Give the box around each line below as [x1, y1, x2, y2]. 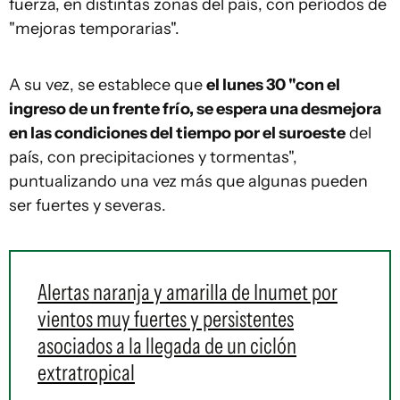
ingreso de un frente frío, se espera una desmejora [9, 98, 381, 119]
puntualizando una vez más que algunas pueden [9, 171, 368, 191]
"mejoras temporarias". [9, 18, 179, 38]
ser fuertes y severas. [9, 195, 166, 215]
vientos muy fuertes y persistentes [37, 304, 294, 332]
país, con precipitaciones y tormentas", [9, 146, 297, 167]
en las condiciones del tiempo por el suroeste [9, 122, 346, 143]
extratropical [37, 358, 135, 386]
